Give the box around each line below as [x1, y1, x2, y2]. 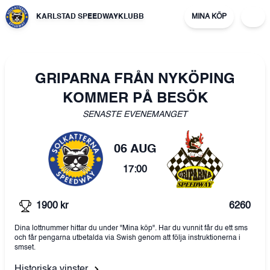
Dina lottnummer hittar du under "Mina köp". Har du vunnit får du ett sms [14, 225, 248, 233]
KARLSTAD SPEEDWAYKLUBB [36, 13, 144, 20]
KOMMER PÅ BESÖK [62, 92, 208, 106]
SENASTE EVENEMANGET [83, 110, 187, 119]
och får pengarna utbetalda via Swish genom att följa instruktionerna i [14, 234, 240, 242]
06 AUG [113, 143, 157, 155]
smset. [14, 244, 36, 252]
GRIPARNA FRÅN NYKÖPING [35, 72, 235, 87]
